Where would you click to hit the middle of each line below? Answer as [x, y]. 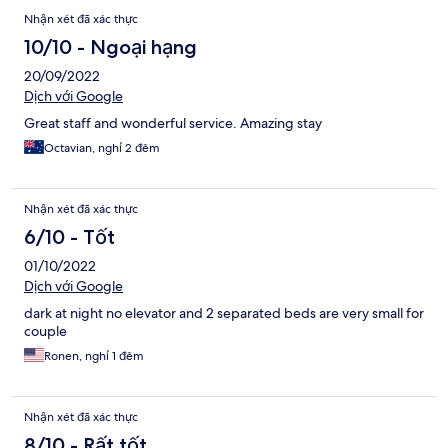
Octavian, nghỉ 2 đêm [102, 147]
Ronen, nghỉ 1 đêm [94, 355]
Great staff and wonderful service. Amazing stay [173, 122]
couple [45, 330]
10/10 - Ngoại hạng [110, 46]
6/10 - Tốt [69, 236]
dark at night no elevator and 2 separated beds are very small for [224, 312]
